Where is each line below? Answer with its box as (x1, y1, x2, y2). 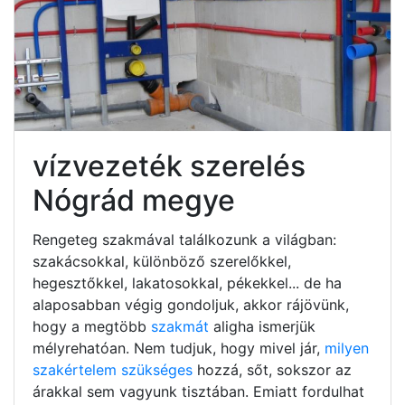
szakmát (151, 316, 213, 335)
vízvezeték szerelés (33, 147, 306, 184)
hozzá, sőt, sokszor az (197, 360, 352, 379)
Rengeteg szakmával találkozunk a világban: (33, 230, 336, 249)
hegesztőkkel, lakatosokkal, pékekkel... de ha (33, 273, 342, 292)
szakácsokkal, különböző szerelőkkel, (33, 251, 291, 270)
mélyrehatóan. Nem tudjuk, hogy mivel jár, (33, 338, 325, 357)
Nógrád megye (33, 182, 235, 218)
